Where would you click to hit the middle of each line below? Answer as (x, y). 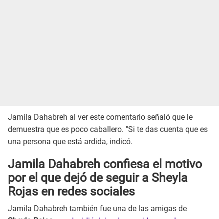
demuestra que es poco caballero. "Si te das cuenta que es (108, 129)
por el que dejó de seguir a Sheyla (98, 178)
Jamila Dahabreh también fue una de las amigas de (97, 208)
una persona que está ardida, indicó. (70, 141)
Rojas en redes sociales (71, 192)
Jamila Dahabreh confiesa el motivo (105, 164)
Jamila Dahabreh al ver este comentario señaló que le (100, 117)
